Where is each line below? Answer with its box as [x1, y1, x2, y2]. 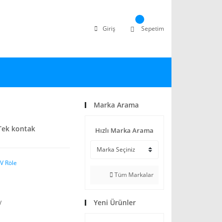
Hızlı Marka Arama [95, 126, 154, 135]
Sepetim [141, 24, 164, 33]
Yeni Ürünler [94, 198, 136, 207]
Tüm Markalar [113, 170, 154, 179]
